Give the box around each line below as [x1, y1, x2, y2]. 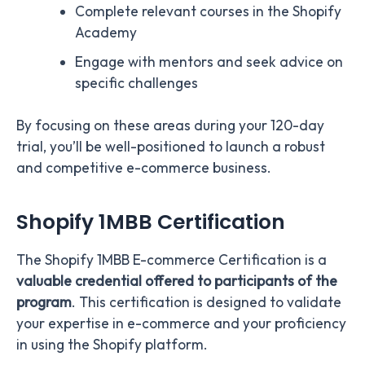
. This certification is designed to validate [72, 293, 341, 312]
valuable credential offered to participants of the [16, 272, 337, 291]
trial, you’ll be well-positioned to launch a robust [16, 138, 325, 156]
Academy [74, 24, 137, 42]
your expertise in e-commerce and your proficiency [16, 314, 346, 333]
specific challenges [74, 74, 198, 93]
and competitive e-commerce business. [16, 159, 271, 178]
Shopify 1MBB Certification [16, 207, 285, 236]
